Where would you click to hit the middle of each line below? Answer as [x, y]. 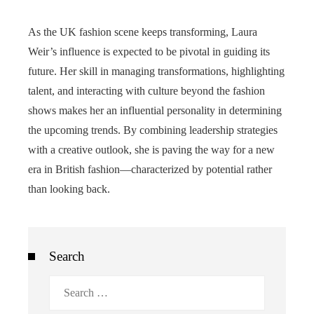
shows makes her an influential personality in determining [155, 110]
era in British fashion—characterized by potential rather [150, 169]
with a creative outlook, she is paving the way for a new [151, 149]
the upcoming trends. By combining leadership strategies [153, 130]
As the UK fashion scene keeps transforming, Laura [143, 32]
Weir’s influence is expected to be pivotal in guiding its [149, 51]
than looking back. [69, 189]
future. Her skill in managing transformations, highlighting [156, 71]
